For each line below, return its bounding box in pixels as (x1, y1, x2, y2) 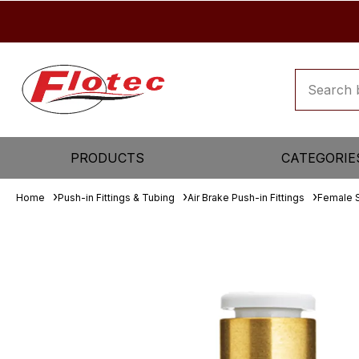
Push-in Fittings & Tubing (58, 192, 175, 204)
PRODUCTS (71, 150, 145, 166)
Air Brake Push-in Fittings (188, 192, 305, 204)
